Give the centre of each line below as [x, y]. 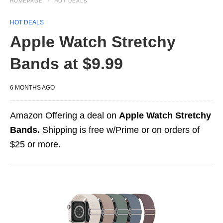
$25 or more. [35, 144]
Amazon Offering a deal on [64, 115]
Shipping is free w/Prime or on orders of [120, 130]
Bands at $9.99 [66, 64]
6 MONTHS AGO [32, 88]
